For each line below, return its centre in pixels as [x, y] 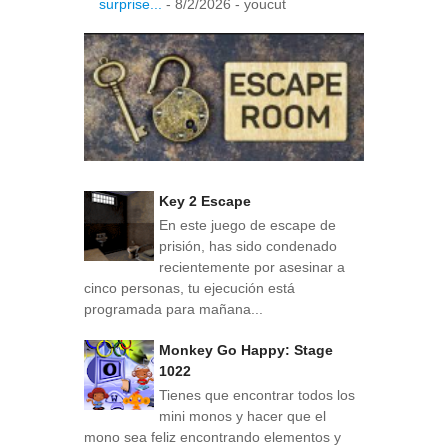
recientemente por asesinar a [252, 267]
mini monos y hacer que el [242, 415]
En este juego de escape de [247, 225]
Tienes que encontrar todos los [257, 394]
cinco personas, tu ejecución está [189, 288]
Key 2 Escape [205, 201]
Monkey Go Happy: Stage [246, 349]
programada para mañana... [173, 309]
